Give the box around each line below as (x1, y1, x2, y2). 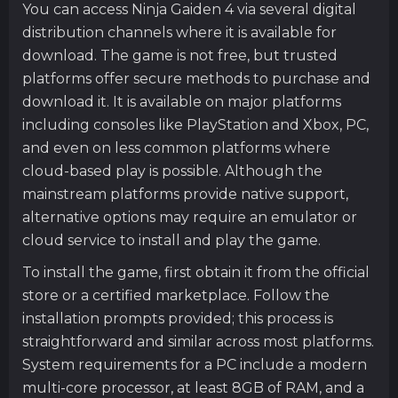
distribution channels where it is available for (22, 23, 337, 41)
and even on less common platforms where (22, 139, 330, 156)
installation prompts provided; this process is (22, 309, 333, 327)
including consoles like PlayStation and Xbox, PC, (22, 115, 369, 133)
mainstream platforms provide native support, (22, 185, 348, 203)
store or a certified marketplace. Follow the (22, 286, 330, 304)
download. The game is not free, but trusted (22, 46, 338, 64)
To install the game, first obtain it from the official (22, 263, 370, 281)
